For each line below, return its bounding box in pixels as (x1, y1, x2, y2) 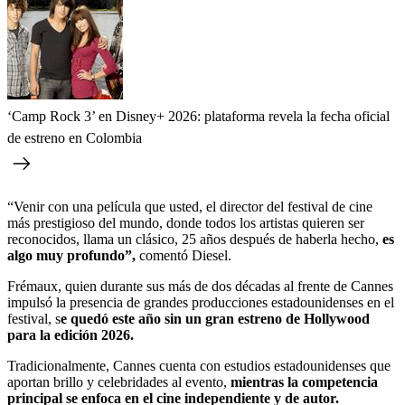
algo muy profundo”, (7, 248, 136, 264)
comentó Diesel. (136, 248, 231, 264)
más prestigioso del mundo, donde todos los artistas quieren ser (7, 215, 364, 231)
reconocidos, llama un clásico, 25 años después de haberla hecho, (7, 231, 382, 248)
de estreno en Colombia (7, 130, 142, 146)
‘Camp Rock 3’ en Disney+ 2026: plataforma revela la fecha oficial (7, 108, 390, 125)
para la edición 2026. (7, 327, 134, 344)
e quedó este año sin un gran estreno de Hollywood (61, 311, 370, 327)
